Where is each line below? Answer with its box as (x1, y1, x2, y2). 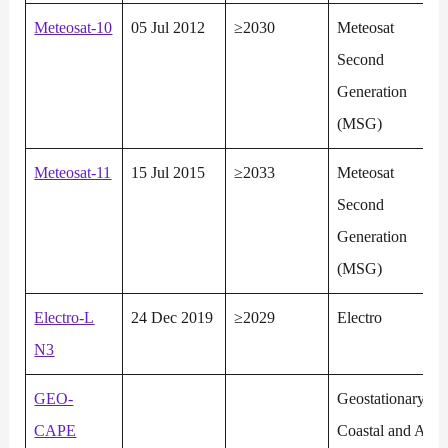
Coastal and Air (337, 421, 436, 441)
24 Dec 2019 (131, 308, 214, 328)
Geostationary (337, 389, 426, 409)
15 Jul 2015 (131, 163, 206, 183)
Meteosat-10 (34, 18, 113, 38)
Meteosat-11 (34, 163, 112, 183)
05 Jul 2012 (131, 18, 206, 38)
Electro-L (34, 308, 95, 328)
